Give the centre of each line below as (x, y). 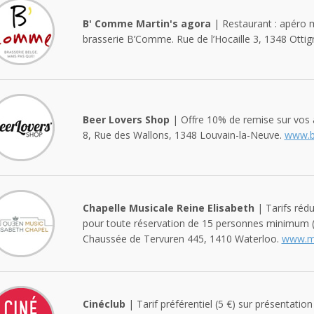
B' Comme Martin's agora (146, 23)
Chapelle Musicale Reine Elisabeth (168, 207)
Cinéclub (104, 303)
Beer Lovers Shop (126, 119)
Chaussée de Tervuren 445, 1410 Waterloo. (182, 238)
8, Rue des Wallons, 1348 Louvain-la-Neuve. (183, 135)
